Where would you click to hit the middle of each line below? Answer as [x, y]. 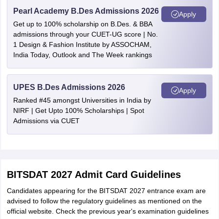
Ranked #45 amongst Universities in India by [82, 100]
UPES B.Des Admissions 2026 [69, 87]
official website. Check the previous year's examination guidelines [108, 211]
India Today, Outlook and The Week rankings [82, 55]
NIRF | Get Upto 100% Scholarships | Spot [78, 110]
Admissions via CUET [46, 121]
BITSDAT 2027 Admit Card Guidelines [94, 175]
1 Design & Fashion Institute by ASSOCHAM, [82, 44]
